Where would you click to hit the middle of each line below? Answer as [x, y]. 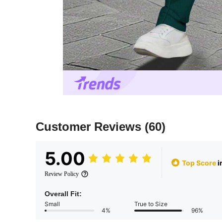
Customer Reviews [90, 127]
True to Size [151, 204]
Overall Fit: [63, 194]
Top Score [199, 163]
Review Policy [62, 174]
